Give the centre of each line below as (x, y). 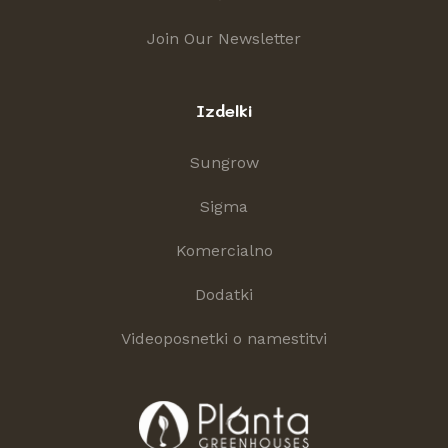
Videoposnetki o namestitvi (224, 338)
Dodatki (224, 294)
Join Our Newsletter (224, 38)
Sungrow (224, 162)
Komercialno (224, 250)
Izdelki (224, 110)
